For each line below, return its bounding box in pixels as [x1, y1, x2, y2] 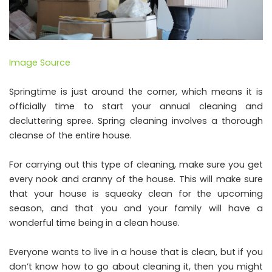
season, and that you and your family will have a [9, 202, 263, 214]
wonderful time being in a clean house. [9, 216, 180, 229]
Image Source [9, 56, 70, 69]
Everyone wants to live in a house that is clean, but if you [9, 245, 263, 258]
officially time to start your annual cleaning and [9, 100, 263, 112]
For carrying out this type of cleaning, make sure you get [9, 158, 263, 171]
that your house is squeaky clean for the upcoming [9, 187, 263, 200]
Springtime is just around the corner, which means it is [9, 85, 263, 98]
